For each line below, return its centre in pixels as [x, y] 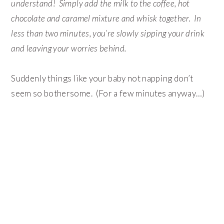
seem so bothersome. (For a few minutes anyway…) [108, 93]
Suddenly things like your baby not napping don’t [102, 78]
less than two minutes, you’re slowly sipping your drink [108, 33]
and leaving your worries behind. [69, 48]
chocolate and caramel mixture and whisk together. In [106, 18]
